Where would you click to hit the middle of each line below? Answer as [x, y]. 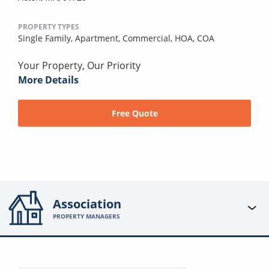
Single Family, [47, 38]
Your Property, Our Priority [79, 66]
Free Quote [134, 113]
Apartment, [99, 38]
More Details [48, 80]
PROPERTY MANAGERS [87, 216]
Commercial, [149, 38]
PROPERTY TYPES [49, 27]
